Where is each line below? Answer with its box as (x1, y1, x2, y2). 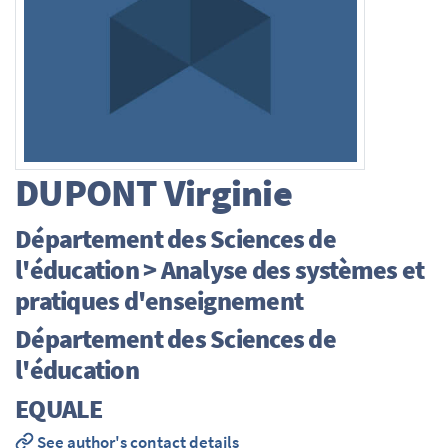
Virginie (156, 169, 292, 217)
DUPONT (15, 169, 157, 217)
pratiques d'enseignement (15, 283, 303, 317)
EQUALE (15, 391, 103, 425)
